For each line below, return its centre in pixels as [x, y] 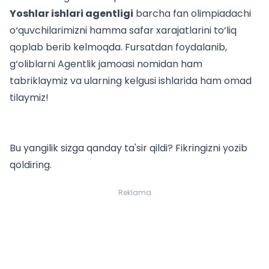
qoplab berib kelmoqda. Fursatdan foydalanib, [118, 47]
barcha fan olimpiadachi [192, 14]
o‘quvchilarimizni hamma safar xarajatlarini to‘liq [123, 31]
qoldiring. [31, 165]
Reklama [134, 193]
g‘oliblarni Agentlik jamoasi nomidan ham [106, 64]
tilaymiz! [29, 98]
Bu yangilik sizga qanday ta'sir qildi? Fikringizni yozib [128, 148]
